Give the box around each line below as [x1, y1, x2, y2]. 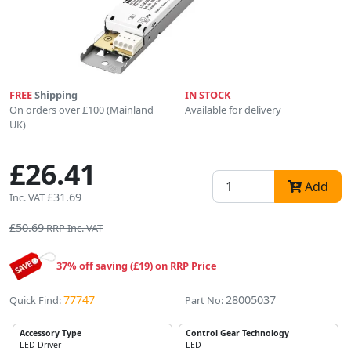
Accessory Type [20, 327, 81, 338]
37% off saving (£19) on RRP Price [56, 258, 217, 273]
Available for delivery [185, 102, 281, 117]
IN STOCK [185, 87, 231, 102]
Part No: [185, 292, 223, 307]
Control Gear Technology [186, 327, 289, 338]
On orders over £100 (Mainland [9, 102, 154, 117]
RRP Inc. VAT [46, 220, 103, 235]
